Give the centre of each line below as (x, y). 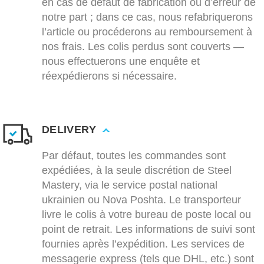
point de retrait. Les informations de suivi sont (148, 230)
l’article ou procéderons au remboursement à (147, 32)
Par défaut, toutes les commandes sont (134, 156)
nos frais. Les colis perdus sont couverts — (143, 47)
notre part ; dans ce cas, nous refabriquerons (147, 17)
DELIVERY (69, 130)
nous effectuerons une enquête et (121, 62)
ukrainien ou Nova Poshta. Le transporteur (141, 200)
